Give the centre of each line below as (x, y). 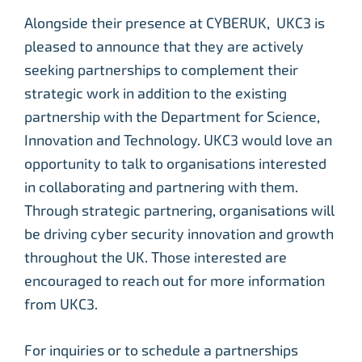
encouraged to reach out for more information (175, 281)
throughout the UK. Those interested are (156, 258)
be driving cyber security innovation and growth (179, 234)
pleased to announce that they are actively (164, 47)
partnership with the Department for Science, (172, 117)
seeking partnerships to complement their (161, 70)
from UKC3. (64, 305)
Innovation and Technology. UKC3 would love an (178, 141)
